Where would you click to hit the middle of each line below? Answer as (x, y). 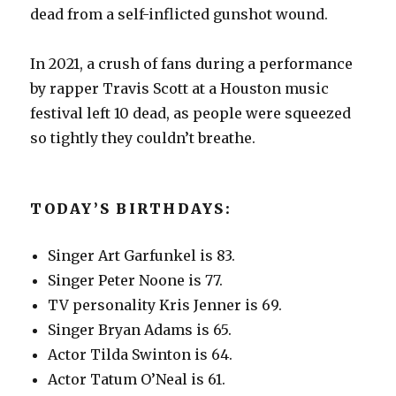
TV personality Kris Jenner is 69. (165, 305)
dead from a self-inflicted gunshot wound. (179, 14)
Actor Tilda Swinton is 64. (141, 354)
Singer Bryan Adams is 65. (140, 329)
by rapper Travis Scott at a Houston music (180, 88)
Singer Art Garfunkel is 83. (142, 255)
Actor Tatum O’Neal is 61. (137, 379)
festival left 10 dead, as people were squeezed (191, 113)
